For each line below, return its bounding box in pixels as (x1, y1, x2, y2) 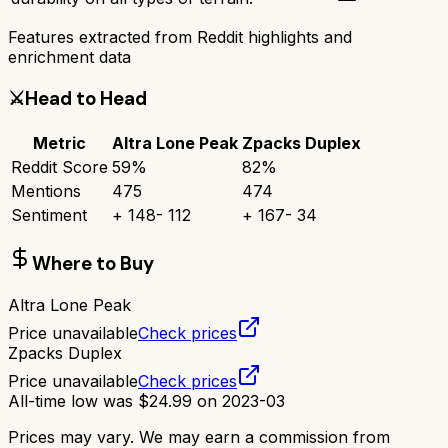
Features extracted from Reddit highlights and (8, 27, 352, 48)
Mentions (11, 180, 81, 201)
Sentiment (11, 204, 87, 225)
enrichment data (8, 47, 131, 68)
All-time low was (8, 391, 138, 412)
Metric (33, 132, 86, 153)
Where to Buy (32, 251, 154, 277)
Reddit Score (11, 156, 108, 177)
